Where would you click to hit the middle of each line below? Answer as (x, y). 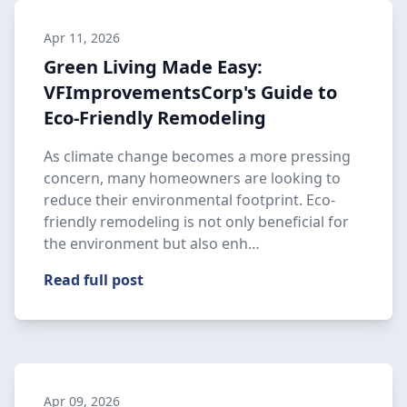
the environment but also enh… (152, 243)
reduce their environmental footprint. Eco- (189, 200)
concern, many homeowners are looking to (192, 178)
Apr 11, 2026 (82, 38)
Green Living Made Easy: (153, 67)
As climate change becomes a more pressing (197, 156)
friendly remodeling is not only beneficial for (196, 222)
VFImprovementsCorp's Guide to (190, 92)
